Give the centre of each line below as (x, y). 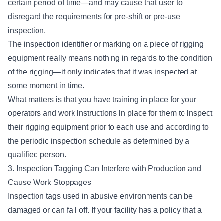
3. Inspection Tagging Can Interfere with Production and (105, 169)
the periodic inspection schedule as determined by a (99, 141)
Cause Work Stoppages (50, 183)
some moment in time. (46, 86)
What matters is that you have (60, 100)
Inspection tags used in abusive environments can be (100, 196)
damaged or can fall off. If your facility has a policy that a (105, 210)
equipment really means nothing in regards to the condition (110, 58)
